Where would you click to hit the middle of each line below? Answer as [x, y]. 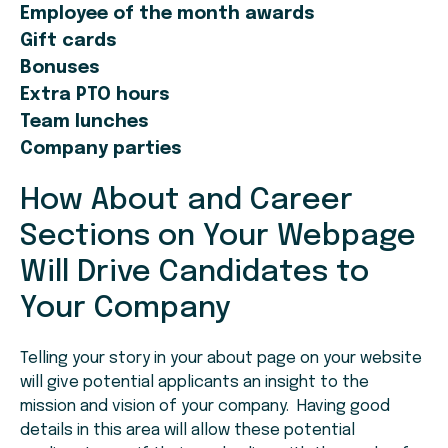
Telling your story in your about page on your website [221, 359]
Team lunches [84, 122]
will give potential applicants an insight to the [194, 383]
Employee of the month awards [167, 14]
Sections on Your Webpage [218, 237]
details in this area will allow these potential [187, 431]
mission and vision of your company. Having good [205, 407]
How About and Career [186, 201]
